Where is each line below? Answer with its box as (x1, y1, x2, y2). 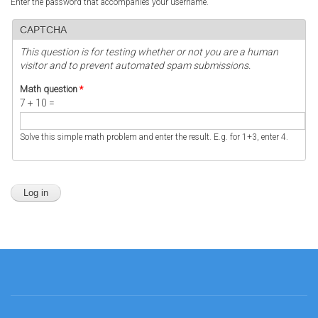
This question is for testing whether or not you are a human (20, 46, 278, 57)
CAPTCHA (20, 24, 67, 35)
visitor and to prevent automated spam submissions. (20, 60, 251, 71)
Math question (20, 84, 79, 94)
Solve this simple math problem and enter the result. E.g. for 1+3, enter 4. (20, 132, 288, 142)
